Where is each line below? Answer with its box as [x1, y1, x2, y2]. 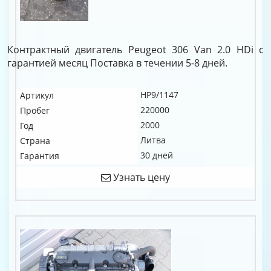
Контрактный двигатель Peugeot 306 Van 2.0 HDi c [7, 43, 264, 56]
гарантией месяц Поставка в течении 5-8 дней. [7, 56, 227, 70]
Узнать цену [111, 171, 170, 184]
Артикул [20, 90, 54, 101]
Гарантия [20, 150, 59, 162]
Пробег [20, 105, 50, 116]
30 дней [140, 149, 173, 161]
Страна [20, 135, 50, 146]
